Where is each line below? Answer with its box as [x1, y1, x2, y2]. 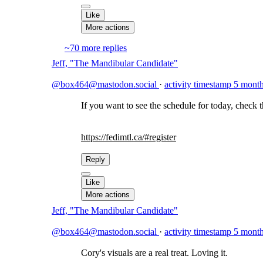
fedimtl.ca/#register [106, 132, 176, 142]
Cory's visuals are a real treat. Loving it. [81, 248, 228, 258]
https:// [81, 132, 106, 142]
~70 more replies [65, 43, 127, 53]
